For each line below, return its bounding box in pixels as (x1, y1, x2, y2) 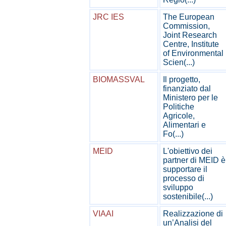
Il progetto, (163, 75, 200, 84)
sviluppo (163, 183, 193, 192)
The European (163, 13, 214, 21)
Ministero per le (163, 93, 218, 102)
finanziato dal (163, 84, 211, 93)
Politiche (163, 102, 194, 111)
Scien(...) (163, 58, 195, 67)
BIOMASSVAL (93, 75, 145, 84)
